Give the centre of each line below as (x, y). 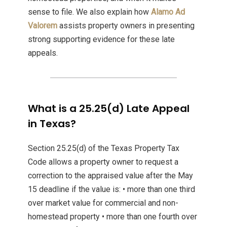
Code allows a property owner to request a (103, 162)
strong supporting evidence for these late (101, 40)
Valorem (43, 26)
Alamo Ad (168, 12)
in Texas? (52, 124)
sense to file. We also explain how (89, 12)
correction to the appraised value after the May (110, 176)
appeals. (43, 53)
